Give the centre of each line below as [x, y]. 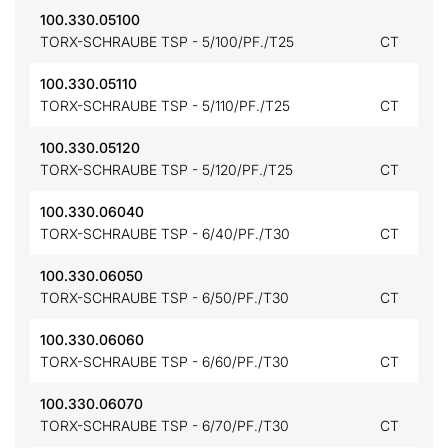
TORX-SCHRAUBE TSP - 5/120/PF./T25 [166, 169]
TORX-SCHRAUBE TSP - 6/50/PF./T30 [164, 297]
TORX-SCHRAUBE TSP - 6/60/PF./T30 [164, 361]
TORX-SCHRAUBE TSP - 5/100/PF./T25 [167, 41]
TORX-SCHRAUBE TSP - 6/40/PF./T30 [165, 233]
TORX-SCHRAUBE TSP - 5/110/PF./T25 [165, 105]
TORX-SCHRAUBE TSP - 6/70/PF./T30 [164, 425]
